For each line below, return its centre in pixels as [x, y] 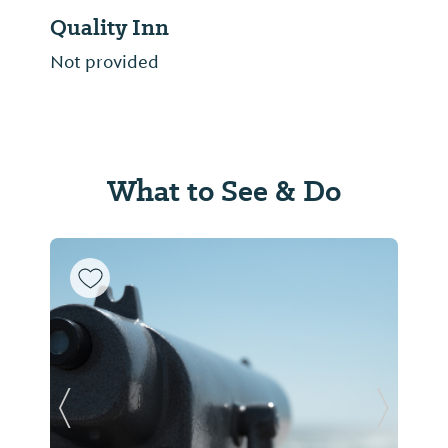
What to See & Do [224, 191]
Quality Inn [109, 28]
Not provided [104, 62]
